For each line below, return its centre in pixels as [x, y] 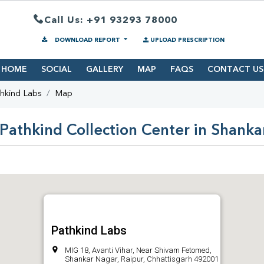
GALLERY [104, 70]
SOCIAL [56, 70]
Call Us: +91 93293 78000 [111, 20]
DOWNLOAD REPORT [88, 40]
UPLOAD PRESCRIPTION [187, 40]
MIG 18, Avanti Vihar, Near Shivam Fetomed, [138, 250]
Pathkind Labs [89, 231]
